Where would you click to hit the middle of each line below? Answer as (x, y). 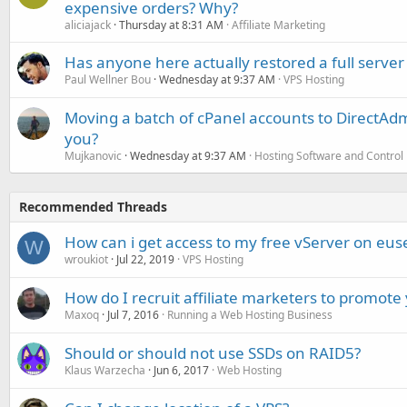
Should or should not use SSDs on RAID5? (213, 353)
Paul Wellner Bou (108, 79)
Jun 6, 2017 (181, 370)
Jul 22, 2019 (145, 259)
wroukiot (86, 259)
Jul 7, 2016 (133, 315)
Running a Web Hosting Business (250, 315)
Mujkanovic (93, 156)
